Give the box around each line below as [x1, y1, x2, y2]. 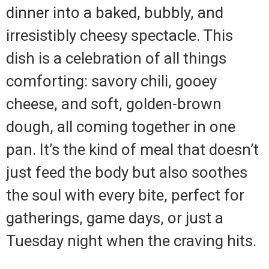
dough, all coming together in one [6, 118, 235, 136]
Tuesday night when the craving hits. [6, 232, 256, 250]
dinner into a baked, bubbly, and [6, 4, 223, 22]
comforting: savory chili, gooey [6, 72, 217, 91]
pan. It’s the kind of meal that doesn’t [6, 141, 259, 159]
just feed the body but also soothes [6, 163, 247, 182]
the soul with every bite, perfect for [6, 186, 244, 205]
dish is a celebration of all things [6, 49, 226, 68]
